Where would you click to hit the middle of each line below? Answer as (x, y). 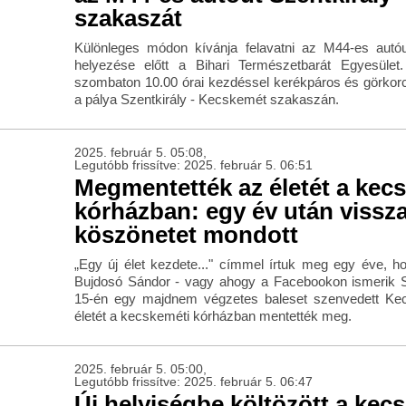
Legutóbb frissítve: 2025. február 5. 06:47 (193, 382)
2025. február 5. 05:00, (140, 369)
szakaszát (128, 19)
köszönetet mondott (186, 235)
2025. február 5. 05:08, (140, 153)
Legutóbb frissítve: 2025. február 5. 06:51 (193, 165)
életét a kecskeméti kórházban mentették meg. (213, 316)
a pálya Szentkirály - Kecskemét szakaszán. (206, 100)
